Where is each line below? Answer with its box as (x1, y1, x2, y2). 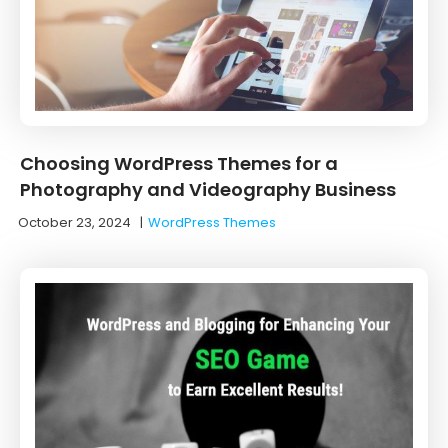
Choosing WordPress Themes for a (20, 150, 338, 176)
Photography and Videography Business (20, 176, 396, 202)
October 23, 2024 (18, 212, 131, 232)
